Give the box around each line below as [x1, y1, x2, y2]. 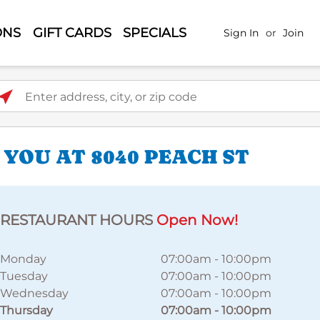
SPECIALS [123, 24, 187, 41]
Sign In [224, 26, 259, 39]
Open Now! [156, 211, 238, 229]
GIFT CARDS [32, 24, 111, 41]
